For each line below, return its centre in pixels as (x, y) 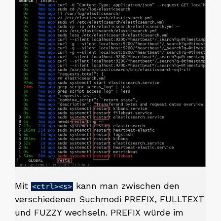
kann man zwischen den (126, 185)
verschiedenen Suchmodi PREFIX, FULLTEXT (110, 199)
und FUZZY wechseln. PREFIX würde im (99, 212)
